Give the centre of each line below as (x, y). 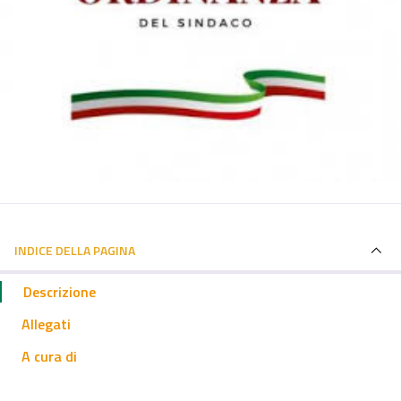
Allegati (46, 324)
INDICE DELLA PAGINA (75, 251)
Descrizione (60, 291)
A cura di (49, 356)
